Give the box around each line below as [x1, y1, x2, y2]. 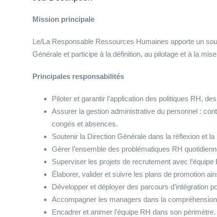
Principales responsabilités [32, 72, 124, 80]
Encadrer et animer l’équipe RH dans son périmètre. [52, 208, 216, 216]
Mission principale [32, 15, 94, 23]
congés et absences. [52, 120, 118, 128]
